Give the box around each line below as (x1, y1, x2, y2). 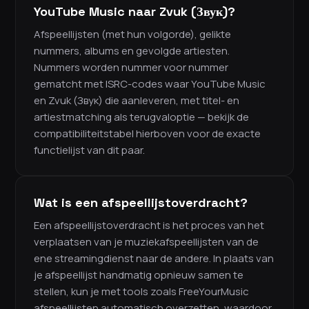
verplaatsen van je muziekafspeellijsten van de (34, 235, 259, 250)
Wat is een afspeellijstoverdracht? (34, 195, 248, 211)
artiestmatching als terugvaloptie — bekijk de (34, 110, 249, 125)
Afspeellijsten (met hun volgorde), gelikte (34, 27, 231, 42)
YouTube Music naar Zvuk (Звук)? (34, 3, 235, 20)
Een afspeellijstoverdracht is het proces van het (34, 218, 264, 233)
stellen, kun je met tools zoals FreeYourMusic (34, 284, 249, 299)
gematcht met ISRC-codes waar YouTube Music (34, 77, 266, 92)
